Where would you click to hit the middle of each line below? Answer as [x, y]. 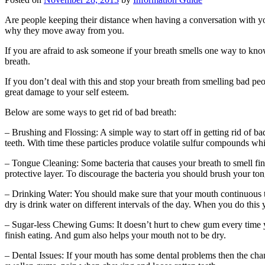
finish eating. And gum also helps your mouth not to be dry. [115, 235]
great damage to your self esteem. [67, 92]
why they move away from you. [64, 31]
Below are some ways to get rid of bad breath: [91, 112]
